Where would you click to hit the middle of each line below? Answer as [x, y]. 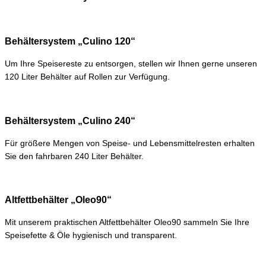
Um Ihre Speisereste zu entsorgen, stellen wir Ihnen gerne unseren [131, 64]
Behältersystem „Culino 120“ [70, 41]
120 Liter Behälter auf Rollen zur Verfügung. [87, 77]
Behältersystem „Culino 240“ [70, 121]
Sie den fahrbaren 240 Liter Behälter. [74, 156]
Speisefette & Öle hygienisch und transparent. [91, 236]
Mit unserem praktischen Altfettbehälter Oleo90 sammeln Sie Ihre [127, 223]
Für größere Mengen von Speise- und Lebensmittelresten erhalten [130, 143]
